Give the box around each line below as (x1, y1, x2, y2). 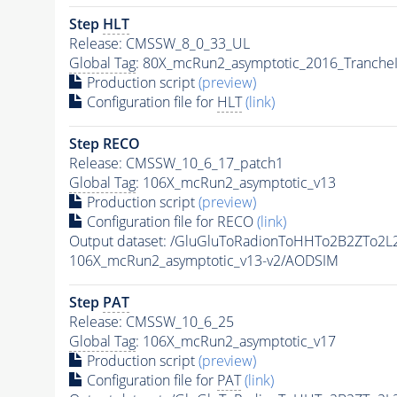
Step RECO (68, 133, 140, 153)
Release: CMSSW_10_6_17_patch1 (68, 152, 284, 173)
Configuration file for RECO (82, 211, 257, 231)
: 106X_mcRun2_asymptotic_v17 (135, 331, 336, 351)
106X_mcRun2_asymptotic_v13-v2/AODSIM (68, 250, 339, 270)
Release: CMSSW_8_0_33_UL (68, 33, 250, 53)
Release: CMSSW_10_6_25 (68, 311, 234, 331)
